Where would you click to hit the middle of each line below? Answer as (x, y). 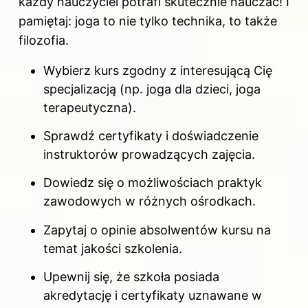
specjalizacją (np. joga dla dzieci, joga (152, 89)
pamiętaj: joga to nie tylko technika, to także (148, 21)
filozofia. (44, 40)
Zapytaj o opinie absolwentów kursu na (157, 230)
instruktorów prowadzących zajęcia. (149, 154)
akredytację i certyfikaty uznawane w (153, 296)
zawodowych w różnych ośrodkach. (150, 201)
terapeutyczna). (90, 107)
